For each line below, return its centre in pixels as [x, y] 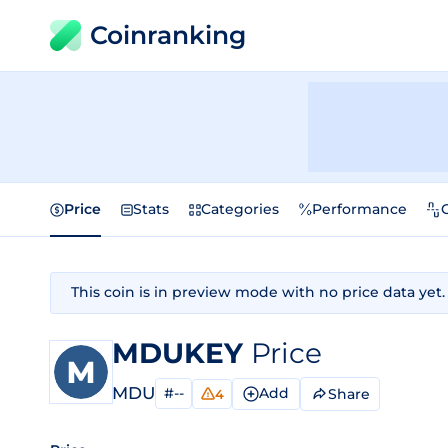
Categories [240, 209]
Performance [359, 209]
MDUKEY [181, 353]
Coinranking [168, 35]
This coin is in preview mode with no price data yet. [258, 292]
